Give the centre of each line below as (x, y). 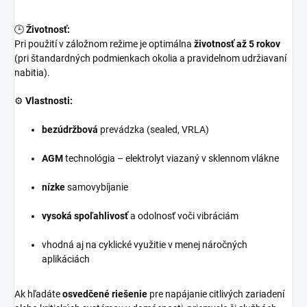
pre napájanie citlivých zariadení (216, 294)
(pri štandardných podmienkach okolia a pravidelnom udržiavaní (150, 58)
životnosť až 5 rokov (237, 44)
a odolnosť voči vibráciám (183, 216)
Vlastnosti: (49, 100)
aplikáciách (66, 259)
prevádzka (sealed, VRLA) (153, 129)
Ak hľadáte (38, 294)
